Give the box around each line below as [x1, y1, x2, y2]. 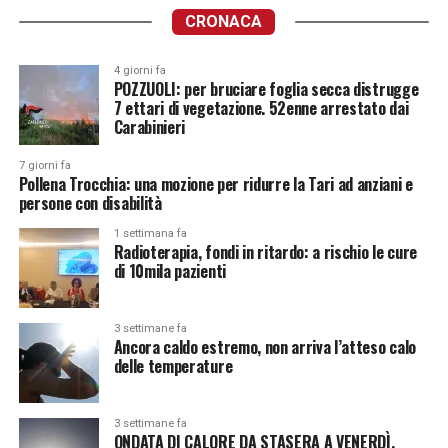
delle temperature [113, 354, 233, 378]
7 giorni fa [18, 159, 71, 172]
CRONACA [185, 12, 263, 31]
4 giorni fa [113, 64, 166, 77]
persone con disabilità [18, 191, 162, 215]
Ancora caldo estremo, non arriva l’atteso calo [113, 335, 416, 359]
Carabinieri [113, 115, 186, 139]
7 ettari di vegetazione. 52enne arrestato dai [113, 96, 409, 120]
